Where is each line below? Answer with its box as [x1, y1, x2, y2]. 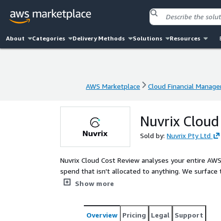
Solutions [132, 35, 162, 42]
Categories [32, 35, 66, 42]
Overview [86, 211, 117, 219]
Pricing [122, 211, 146, 219]
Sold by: [140, 131, 167, 140]
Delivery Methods [73, 35, 125, 42]
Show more [75, 179, 114, 187]
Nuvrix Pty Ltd [167, 131, 211, 140]
